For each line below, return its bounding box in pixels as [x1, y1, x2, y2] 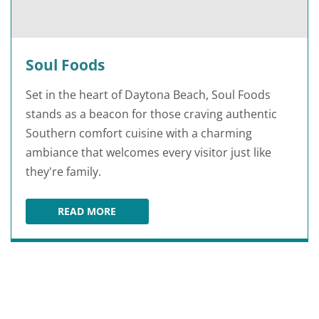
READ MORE [58, 204, 117, 219]
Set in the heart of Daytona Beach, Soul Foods [26, 87, 271, 103]
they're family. [26, 164, 101, 180]
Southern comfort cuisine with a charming [26, 125, 252, 142]
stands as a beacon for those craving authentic [26, 106, 277, 122]
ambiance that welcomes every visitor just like [26, 145, 271, 161]
